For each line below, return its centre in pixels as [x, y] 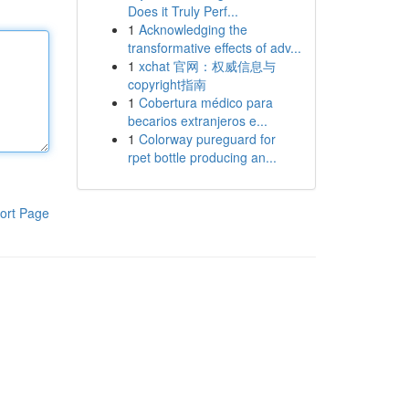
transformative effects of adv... [214, 47]
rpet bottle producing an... [202, 157]
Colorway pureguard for [207, 139]
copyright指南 [167, 84]
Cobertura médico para [205, 102]
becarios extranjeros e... [197, 121]
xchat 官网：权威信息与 [207, 66]
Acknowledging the [193, 29]
